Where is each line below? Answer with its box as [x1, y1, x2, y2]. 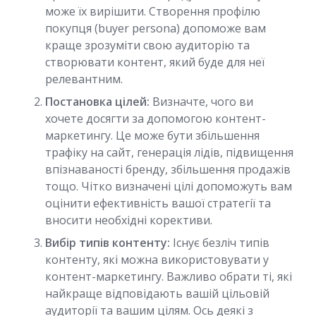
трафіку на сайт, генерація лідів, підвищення [45, 145, 293, 160]
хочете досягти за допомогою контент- [45, 111, 266, 126]
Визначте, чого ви [150, 94, 253, 109]
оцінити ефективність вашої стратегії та [45, 195, 271, 211]
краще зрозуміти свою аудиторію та [45, 37, 250, 53]
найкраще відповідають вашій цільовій [45, 286, 269, 301]
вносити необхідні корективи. [45, 212, 212, 228]
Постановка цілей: [45, 94, 150, 109]
